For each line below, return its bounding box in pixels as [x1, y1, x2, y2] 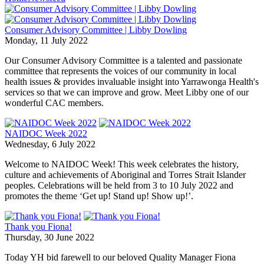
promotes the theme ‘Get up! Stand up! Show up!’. [5, 190, 193, 201]
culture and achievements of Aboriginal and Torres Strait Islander [5, 169, 246, 180]
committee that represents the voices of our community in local [5, 65, 236, 76]
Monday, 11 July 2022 [5, 35, 88, 45]
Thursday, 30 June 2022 [5, 232, 94, 242]
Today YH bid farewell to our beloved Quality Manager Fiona [5, 252, 236, 262]
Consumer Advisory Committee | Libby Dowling [5, 24, 187, 35]
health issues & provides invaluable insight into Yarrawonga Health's [5, 76, 259, 87]
